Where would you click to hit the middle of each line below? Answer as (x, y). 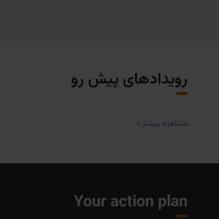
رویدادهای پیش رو (129, 79)
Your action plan (131, 202)
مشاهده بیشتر (165, 124)
